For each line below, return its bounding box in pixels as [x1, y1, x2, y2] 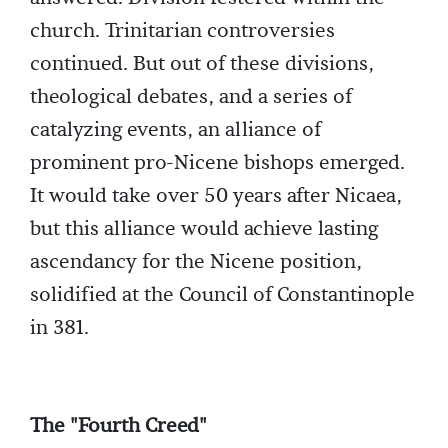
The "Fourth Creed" [30, 412, 207, 439]
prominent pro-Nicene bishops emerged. [30, 149, 405, 176]
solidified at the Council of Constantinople [30, 281, 415, 308]
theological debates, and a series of [30, 83, 352, 110]
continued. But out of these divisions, [30, 50, 374, 77]
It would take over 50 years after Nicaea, [30, 182, 402, 209]
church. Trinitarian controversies [30, 17, 335, 44]
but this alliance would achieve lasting [30, 215, 378, 242]
